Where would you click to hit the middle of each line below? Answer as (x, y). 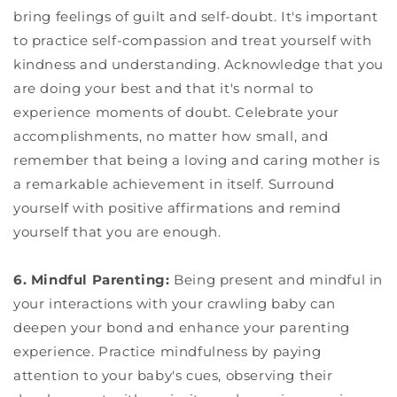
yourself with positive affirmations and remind (177, 207)
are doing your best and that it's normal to (163, 88)
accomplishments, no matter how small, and (171, 136)
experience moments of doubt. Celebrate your (176, 112)
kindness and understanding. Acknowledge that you (198, 64)
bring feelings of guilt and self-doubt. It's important (196, 16)
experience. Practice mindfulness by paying (167, 351)
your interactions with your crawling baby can (175, 303)
